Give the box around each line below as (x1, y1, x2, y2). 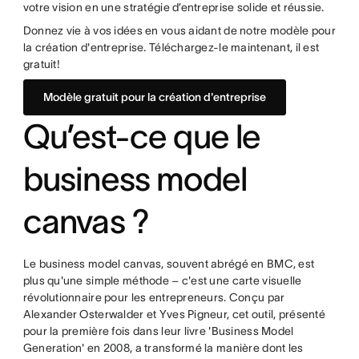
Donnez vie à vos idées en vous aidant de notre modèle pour (22, 23, 336, 37)
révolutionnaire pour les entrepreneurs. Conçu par (22, 290, 285, 304)
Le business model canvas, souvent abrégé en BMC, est (22, 256, 315, 270)
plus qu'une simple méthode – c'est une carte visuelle (22, 273, 302, 287)
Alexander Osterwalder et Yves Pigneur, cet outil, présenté (22, 307, 325, 321)
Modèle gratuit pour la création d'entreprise (42, 90, 266, 103)
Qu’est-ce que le (22, 117, 261, 155)
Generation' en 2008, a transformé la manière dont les (22, 341, 304, 354)
